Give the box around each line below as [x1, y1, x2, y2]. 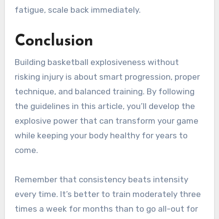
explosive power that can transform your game [14, 116, 198, 126]
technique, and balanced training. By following [14, 87, 195, 97]
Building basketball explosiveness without [14, 57, 179, 67]
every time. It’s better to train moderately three [14, 189, 201, 199]
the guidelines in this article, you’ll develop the [14, 101, 195, 111]
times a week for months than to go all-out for [14, 204, 198, 214]
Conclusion [14, 33, 93, 49]
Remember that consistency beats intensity [14, 175, 188, 185]
